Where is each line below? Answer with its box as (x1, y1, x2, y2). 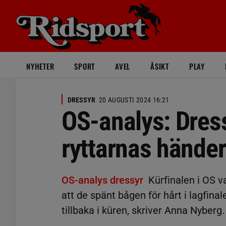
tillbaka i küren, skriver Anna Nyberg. (62, 204, 224, 216)
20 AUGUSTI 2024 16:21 (99, 96, 169, 104)
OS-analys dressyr (62, 174, 143, 186)
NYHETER (26, 61, 54, 72)
